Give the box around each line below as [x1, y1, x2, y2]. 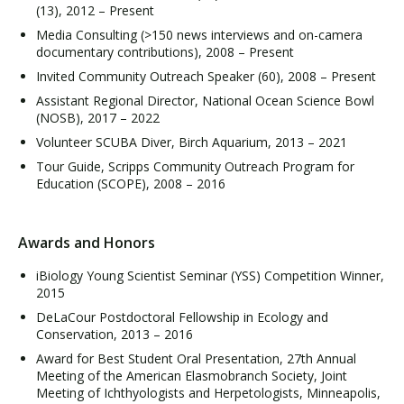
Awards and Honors [18, 232, 155, 252]
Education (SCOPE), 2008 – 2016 [36, 175, 225, 192]
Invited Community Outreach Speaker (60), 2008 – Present [36, 68, 376, 85]
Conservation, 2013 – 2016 [36, 326, 193, 343]
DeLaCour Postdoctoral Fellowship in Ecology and [36, 308, 328, 326]
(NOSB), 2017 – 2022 [36, 109, 160, 126]
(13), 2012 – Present [36, 2, 154, 19]
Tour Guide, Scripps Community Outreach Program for [36, 158, 354, 175]
